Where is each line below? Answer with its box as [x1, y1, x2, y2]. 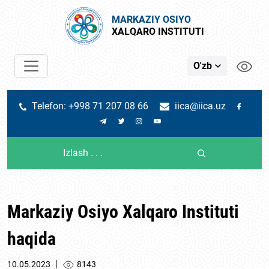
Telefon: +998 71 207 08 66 [32, 100, 149, 112]
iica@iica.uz [175, 100, 226, 112]
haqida [7, 228, 56, 249]
